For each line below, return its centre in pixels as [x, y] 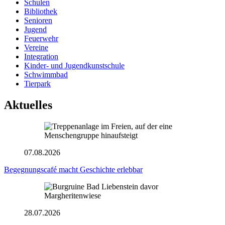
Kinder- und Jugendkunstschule [74, 66]
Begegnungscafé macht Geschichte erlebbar [73, 170]
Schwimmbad [46, 75]
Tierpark [37, 84]
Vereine [36, 48]
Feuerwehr [41, 39]
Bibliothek [41, 12]
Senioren [38, 21]
